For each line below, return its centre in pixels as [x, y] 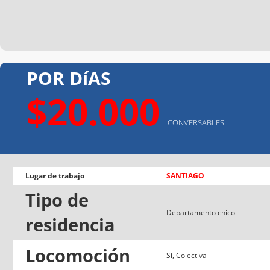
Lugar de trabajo [55, 175]
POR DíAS [69, 78]
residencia [70, 224]
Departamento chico [201, 212]
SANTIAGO [185, 175]
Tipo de [57, 200]
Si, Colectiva [187, 255]
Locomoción [78, 255]
